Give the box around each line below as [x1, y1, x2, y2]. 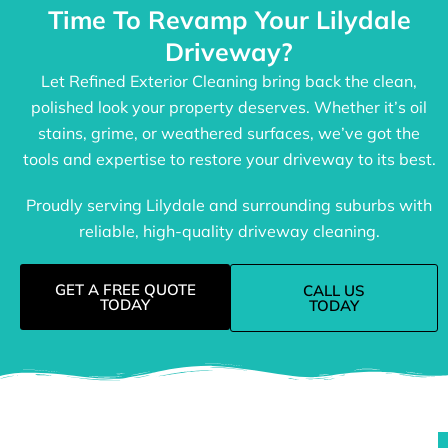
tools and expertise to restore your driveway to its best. [22, 149, 436, 170]
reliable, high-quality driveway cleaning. [78, 221, 380, 242]
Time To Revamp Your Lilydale [47, 4, 411, 36]
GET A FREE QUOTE [54, 280, 196, 300]
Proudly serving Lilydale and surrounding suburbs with [26, 195, 432, 216]
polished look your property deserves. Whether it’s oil [31, 97, 427, 118]
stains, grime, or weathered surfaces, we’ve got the [38, 123, 420, 144]
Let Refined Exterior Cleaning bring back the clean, [41, 71, 417, 92]
